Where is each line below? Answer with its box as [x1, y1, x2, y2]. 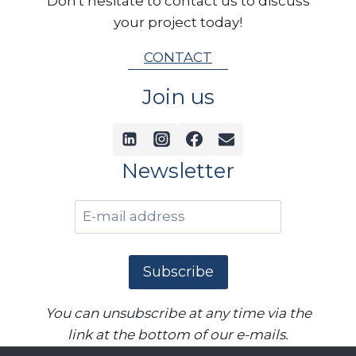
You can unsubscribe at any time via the [44, 304, 311, 321]
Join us [141, 83, 215, 110]
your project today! [114, 14, 242, 30]
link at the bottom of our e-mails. [68, 326, 288, 342]
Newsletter [122, 157, 234, 184]
